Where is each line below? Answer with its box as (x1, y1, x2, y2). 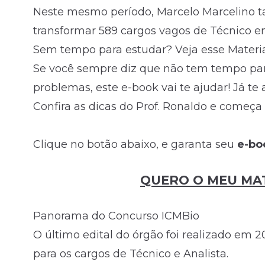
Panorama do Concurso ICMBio (33, 209, 199, 223)
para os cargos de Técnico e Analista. (33, 247, 228, 261)
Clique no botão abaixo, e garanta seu (33, 137, 237, 151)
